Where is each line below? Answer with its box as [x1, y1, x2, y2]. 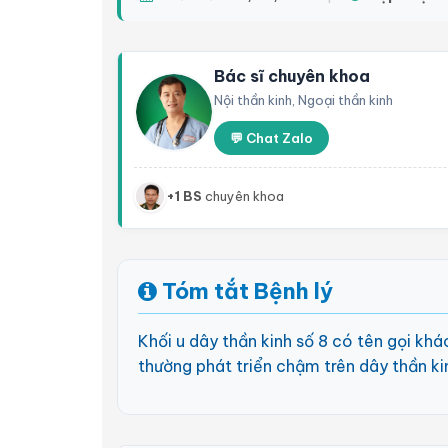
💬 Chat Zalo [230, 130, 313, 146]
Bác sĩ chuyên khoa [214, 66, 370, 86]
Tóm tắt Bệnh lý [157, 277, 333, 305]
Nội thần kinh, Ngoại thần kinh [214, 92, 393, 108]
